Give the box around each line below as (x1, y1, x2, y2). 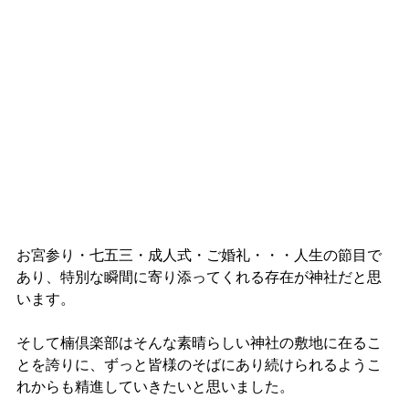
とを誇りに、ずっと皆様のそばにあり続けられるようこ (16, 354, 382, 375)
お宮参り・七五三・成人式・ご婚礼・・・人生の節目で (16, 245, 382, 266)
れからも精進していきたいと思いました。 (16, 376, 294, 397)
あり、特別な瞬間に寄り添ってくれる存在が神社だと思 (16, 267, 382, 288)
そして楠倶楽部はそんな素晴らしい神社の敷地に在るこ (16, 332, 382, 353)
